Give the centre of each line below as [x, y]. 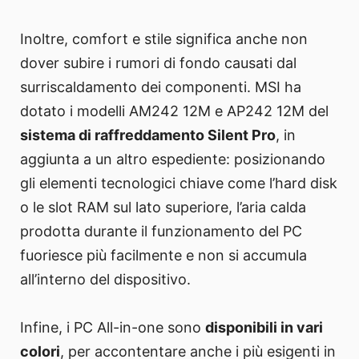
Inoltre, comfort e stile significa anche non [164, 39]
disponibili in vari [264, 328]
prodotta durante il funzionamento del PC [161, 232]
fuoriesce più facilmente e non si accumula [163, 256]
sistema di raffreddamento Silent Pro [148, 135]
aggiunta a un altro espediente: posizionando [173, 159]
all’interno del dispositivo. [105, 280]
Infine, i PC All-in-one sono [113, 328]
